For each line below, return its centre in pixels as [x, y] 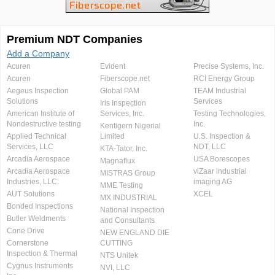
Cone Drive [26, 231]
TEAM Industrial [219, 91]
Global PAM [119, 91]
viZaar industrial [220, 172]
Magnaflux [117, 161]
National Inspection [132, 210]
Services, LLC [30, 147]
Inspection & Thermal [42, 254]
